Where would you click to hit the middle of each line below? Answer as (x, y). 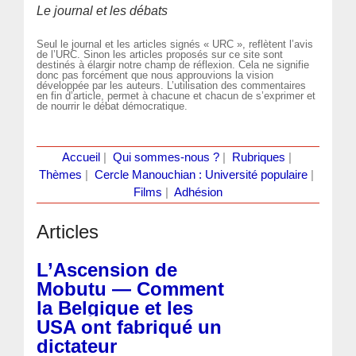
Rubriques (258, 157)
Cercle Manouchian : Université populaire (201, 174)
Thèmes (60, 174)
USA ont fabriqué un (130, 327)
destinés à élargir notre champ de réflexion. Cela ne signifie (173, 64)
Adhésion (198, 192)
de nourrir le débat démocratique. (112, 106)
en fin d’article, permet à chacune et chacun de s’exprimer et (176, 95)
